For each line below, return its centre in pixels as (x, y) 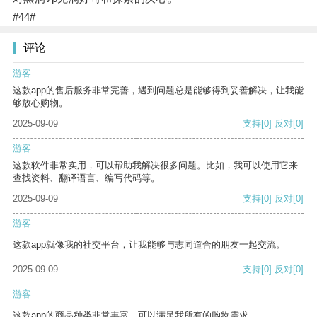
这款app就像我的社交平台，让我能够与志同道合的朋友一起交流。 (149, 245)
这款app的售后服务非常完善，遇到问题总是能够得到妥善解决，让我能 (158, 91)
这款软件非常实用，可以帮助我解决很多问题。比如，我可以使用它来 (155, 166)
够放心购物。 (40, 103)
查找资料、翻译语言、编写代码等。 (86, 178)
